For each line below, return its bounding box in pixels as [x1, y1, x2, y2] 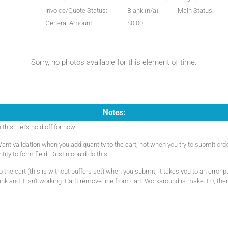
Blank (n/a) [127, 7, 158, 14]
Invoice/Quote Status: [45, 7, 107, 14]
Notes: [103, 108, 125, 117]
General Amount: [45, 19, 94, 27]
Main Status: [178, 7, 214, 14]
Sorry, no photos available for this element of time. [31, 58, 197, 67]
